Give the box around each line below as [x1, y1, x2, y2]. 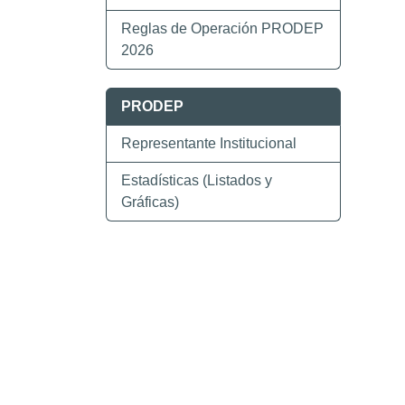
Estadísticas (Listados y [121, 173, 272, 188]
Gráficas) [121, 194, 179, 210]
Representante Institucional [121, 136, 297, 151]
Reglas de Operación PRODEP [121, 21, 324, 36]
